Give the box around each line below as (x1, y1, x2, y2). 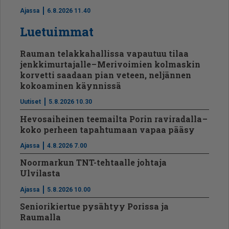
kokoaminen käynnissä (20, 80, 122, 91)
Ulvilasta (20, 168, 61, 179)
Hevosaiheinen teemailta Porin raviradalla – (20, 113, 209, 124)
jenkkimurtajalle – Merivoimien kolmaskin (20, 58, 201, 70)
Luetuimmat (20, 23, 94, 40)
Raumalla (20, 212, 61, 223)
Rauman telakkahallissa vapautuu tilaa (20, 48, 189, 59)
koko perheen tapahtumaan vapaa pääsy (20, 124, 195, 135)
